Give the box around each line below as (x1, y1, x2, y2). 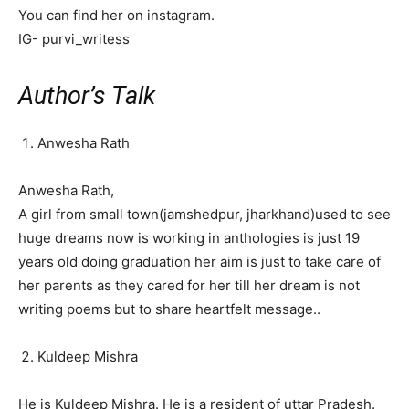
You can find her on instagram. (18, 6, 215, 24)
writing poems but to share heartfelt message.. (18, 300, 320, 318)
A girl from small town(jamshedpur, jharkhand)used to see (18, 205, 391, 223)
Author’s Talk (18, 81, 155, 110)
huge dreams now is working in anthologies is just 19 (18, 229, 360, 246)
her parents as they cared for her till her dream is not (18, 277, 360, 294)
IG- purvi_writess (18, 30, 130, 47)
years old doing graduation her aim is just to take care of (18, 253, 381, 270)
